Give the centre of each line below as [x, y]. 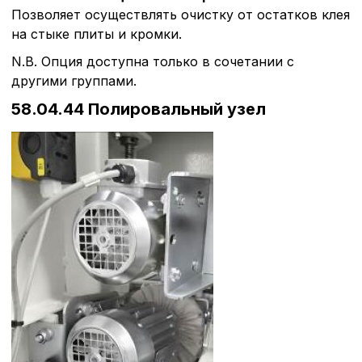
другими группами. [74, 80]
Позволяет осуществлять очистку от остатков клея [181, 14]
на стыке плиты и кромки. [97, 34]
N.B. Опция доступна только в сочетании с [153, 61]
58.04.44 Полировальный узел [139, 109]
